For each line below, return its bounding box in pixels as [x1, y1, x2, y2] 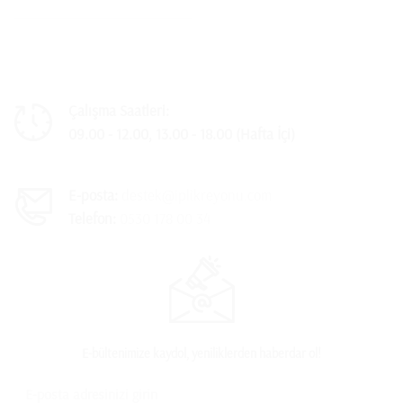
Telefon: [67, 209, 116, 228]
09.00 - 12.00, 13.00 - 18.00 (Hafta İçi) [67, 124, 295, 144]
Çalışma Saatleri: [67, 101, 169, 121]
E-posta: [67, 185, 118, 205]
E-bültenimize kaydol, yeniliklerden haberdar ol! [82, 345, 321, 363]
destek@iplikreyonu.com [117, 185, 272, 205]
